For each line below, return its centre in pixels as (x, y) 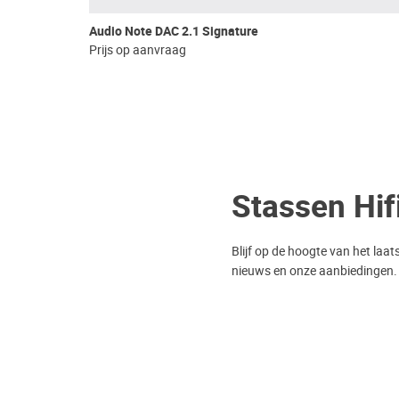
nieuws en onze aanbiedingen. (314, 270)
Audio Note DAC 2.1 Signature (174, 31)
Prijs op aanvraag (138, 49)
